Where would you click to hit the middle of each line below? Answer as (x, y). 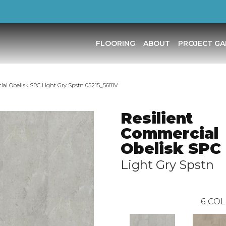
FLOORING (115, 43)
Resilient (157, 118)
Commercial (169, 133)
